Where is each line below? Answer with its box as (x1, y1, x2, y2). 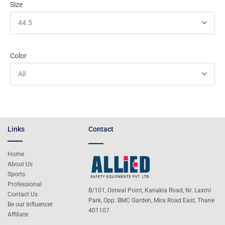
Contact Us (8, 190, 38, 198)
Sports (8, 170, 25, 178)
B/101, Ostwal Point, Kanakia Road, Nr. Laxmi (88, 186, 211, 194)
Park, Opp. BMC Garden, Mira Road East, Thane (88, 196, 215, 204)
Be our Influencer (8, 200, 53, 208)
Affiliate (8, 210, 28, 218)
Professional (8, 180, 42, 188)
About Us (8, 160, 33, 168)
